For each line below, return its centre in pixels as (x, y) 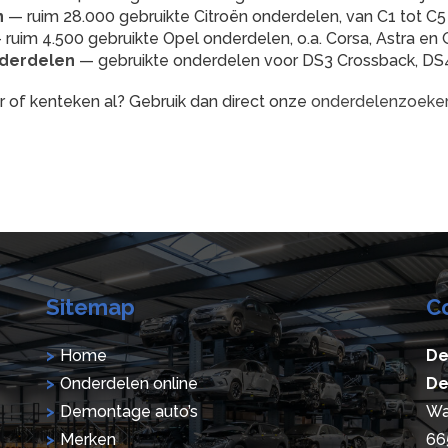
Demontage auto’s (129, 411)
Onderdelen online (129, 383)
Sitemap (90, 306)
